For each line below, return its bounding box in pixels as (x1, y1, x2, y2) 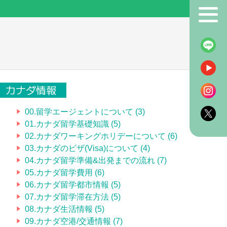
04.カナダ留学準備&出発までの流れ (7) (25, 156, 167, 165)
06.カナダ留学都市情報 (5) (25, 180, 121, 189)
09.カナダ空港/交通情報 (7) (25, 216, 123, 225)
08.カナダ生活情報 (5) (25, 204, 104, 213)
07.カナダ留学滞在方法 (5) (25, 192, 121, 201)
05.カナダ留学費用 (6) (25, 168, 104, 177)
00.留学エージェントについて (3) (25, 107, 145, 116)
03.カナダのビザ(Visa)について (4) (25, 143, 150, 153)
